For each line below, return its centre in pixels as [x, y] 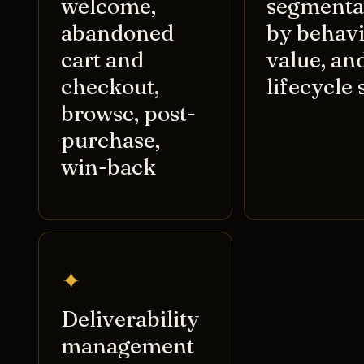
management [127, 345]
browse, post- [128, 114]
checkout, [110, 87]
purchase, [110, 141]
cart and [102, 60]
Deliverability [130, 318]
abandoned [117, 33]
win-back [108, 167]
